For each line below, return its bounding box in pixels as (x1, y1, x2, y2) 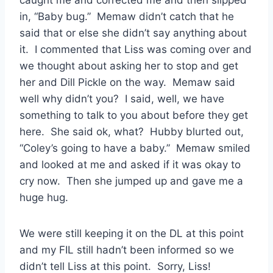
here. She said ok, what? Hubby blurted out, (19, 126, 244, 138)
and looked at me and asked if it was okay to (19, 158, 241, 171)
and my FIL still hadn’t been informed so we (19, 244, 234, 257)
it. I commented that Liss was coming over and (19, 43, 252, 56)
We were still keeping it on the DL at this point (19, 227, 244, 240)
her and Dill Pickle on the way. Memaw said (19, 76, 235, 89)
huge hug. (19, 191, 68, 204)
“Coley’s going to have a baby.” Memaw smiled (19, 142, 250, 155)
